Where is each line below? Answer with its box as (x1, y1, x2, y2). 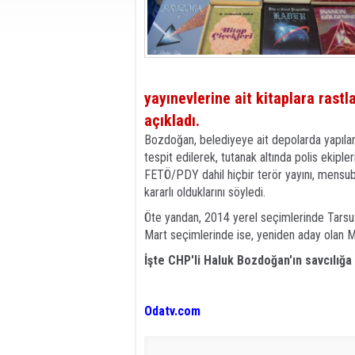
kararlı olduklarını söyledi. (144, 185, 265, 200)
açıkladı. (144, 111, 204, 130)
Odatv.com (144, 303, 200, 319)
